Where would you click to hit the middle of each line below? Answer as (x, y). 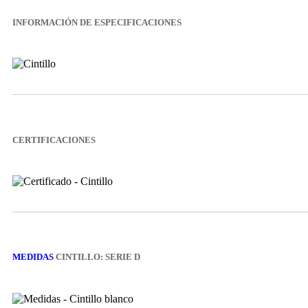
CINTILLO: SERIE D (97, 257)
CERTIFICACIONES (54, 140)
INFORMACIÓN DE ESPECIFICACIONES (97, 22)
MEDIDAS (33, 257)
